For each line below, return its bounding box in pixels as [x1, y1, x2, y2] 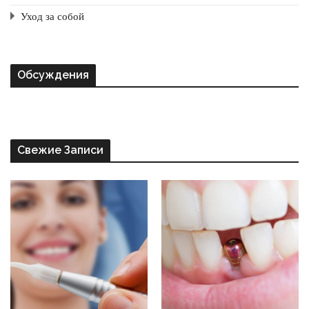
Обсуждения [17, 68, 89, 81]
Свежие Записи [17, 143, 103, 157]
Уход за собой [21, 8, 84, 26]
